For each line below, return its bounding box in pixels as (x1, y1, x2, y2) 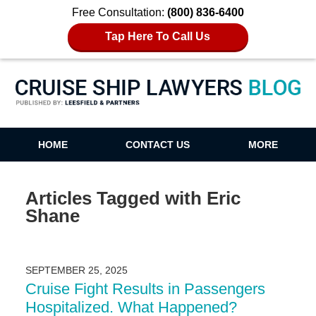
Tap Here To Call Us (105, 30, 211, 42)
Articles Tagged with (25, 188, 202, 208)
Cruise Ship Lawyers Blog (120, 102, 196, 110)
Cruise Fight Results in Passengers (25, 280, 265, 298)
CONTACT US (126, 139, 190, 151)
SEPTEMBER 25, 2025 (25, 265, 128, 276)
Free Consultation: (72, 6, 167, 18)
